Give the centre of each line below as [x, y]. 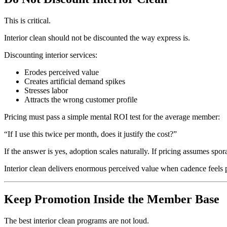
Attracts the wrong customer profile [81, 100]
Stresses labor [46, 91]
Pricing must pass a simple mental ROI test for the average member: [112, 117]
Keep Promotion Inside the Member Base [112, 199]
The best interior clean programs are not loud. [77, 220]
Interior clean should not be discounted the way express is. [97, 38]
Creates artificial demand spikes [75, 82]
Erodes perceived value [62, 72]
